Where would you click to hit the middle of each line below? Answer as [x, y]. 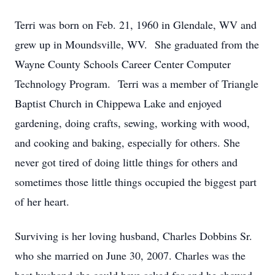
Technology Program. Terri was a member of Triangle [137, 83]
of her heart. [42, 201]
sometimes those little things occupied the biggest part [136, 182]
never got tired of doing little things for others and [126, 162]
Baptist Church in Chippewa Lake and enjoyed [118, 103]
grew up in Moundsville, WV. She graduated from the [137, 44]
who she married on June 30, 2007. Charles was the [130, 255]
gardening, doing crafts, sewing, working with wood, [132, 123]
